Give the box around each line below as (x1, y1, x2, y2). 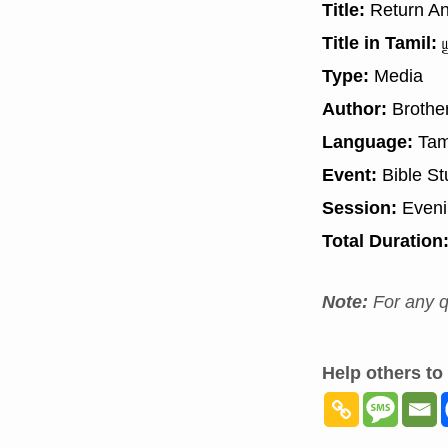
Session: (322, 196, 402, 218)
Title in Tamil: (322, 31, 437, 53)
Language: (322, 130, 413, 152)
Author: (322, 97, 387, 119)
